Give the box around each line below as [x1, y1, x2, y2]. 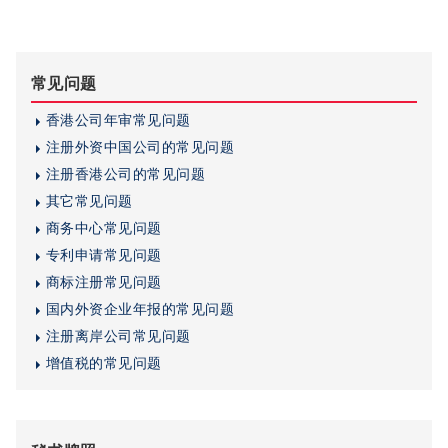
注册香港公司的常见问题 [46, 166, 206, 183]
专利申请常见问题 [46, 247, 162, 264]
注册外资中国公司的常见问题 [46, 139, 235, 156]
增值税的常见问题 [46, 355, 162, 372]
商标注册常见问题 [46, 274, 162, 291]
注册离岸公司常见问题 [46, 328, 191, 345]
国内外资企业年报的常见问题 [46, 301, 235, 318]
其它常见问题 [46, 193, 133, 210]
